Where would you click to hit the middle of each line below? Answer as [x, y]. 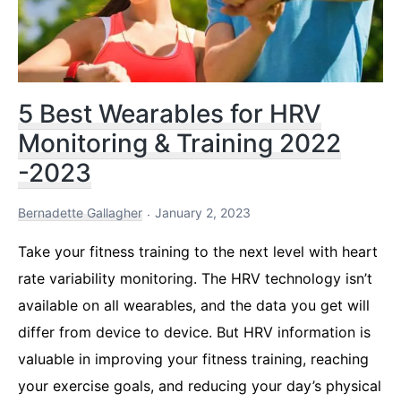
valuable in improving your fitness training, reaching [193, 359]
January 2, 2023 [203, 213]
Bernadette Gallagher [80, 213]
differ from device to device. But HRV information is [194, 333]
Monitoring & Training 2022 [179, 144]
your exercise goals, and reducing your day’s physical [200, 386]
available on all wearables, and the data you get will [194, 306]
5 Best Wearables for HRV [170, 114]
